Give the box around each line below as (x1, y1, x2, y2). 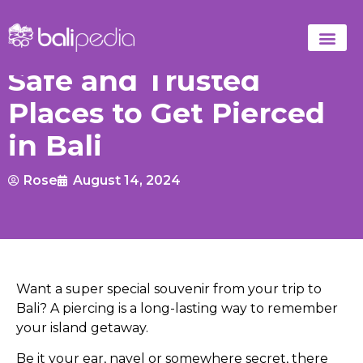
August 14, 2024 (73, 173, 181, 188)
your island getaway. (16, 320, 148, 335)
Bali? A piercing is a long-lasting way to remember (16, 301, 338, 316)
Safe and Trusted (8, 63, 260, 98)
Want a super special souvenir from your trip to (16, 281, 322, 297)
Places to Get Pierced (8, 96, 325, 130)
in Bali (8, 128, 102, 163)
